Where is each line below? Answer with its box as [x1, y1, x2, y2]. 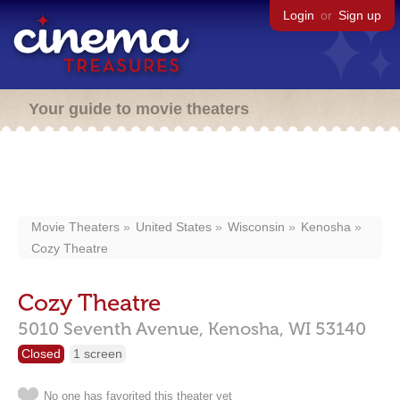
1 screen [73, 346, 122, 361]
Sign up [338, 8, 381, 22]
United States [136, 220, 212, 234]
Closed [21, 346, 61, 361]
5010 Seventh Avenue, [18, 318, 204, 339]
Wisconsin [228, 220, 285, 234]
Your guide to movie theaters [29, 100, 249, 118]
